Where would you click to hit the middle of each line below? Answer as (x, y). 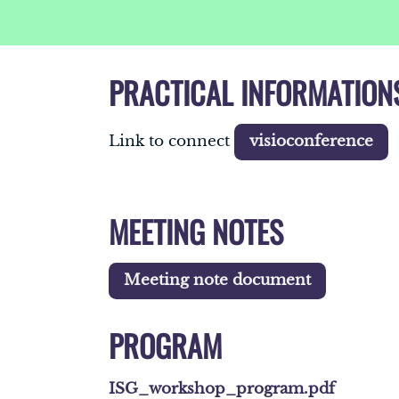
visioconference (311, 142)
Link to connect (171, 141)
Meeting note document (217, 281)
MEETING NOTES (196, 231)
